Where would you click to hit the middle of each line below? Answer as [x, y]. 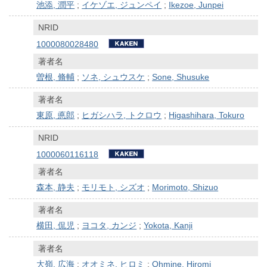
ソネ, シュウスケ [114, 77]
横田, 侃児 [56, 226]
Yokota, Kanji [168, 226]
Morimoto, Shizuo [185, 187]
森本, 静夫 [56, 187]
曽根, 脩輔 [56, 77]
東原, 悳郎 [56, 115]
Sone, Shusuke [181, 77]
